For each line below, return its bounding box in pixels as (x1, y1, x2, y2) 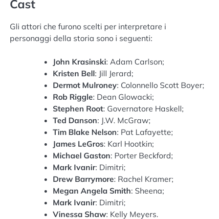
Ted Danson (53, 115, 97, 125)
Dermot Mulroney (53, 80, 117, 90)
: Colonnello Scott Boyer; (117, 80, 204, 90)
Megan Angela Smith (53, 185, 131, 196)
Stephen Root (53, 103, 103, 113)
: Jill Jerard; (95, 68, 133, 78)
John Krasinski (53, 56, 106, 66)
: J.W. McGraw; (97, 115, 151, 125)
